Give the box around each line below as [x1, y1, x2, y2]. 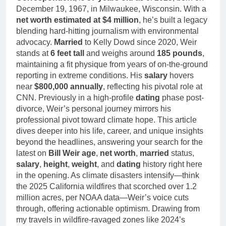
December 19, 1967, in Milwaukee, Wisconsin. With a [16, 5, 206, 14]
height [43, 160, 68, 169]
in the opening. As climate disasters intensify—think [16, 171, 199, 180]
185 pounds [157, 49, 202, 58]
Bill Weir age [48, 149, 96, 158]
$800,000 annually [34, 82, 103, 91]
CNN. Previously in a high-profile [16, 93, 136, 102]
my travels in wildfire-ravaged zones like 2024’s [16, 215, 185, 224]
